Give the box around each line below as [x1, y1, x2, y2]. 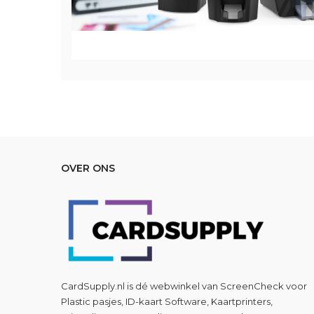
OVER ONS [61, 162, 115, 175]
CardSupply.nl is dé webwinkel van [61, 280, 220, 292]
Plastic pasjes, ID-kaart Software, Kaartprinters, [61, 296, 273, 307]
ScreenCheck [220, 280, 284, 292]
